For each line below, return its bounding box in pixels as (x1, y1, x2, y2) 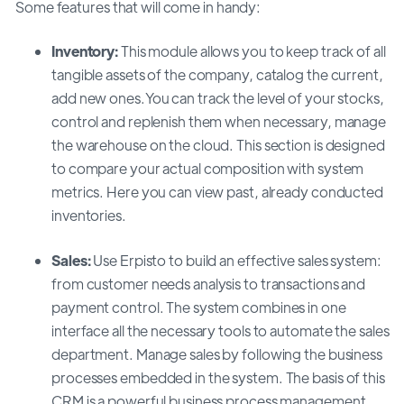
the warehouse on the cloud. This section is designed (51, 134, 385, 154)
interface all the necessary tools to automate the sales (51, 320, 390, 340)
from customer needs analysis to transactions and (51, 273, 366, 293)
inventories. (51, 205, 126, 225)
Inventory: (51, 41, 121, 60)
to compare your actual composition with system (51, 158, 364, 178)
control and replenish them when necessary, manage (51, 111, 387, 131)
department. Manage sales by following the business (51, 344, 382, 363)
